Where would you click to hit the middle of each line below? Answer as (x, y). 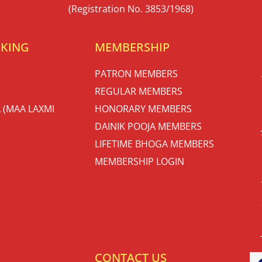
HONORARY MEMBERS (143, 108)
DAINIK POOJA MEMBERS (148, 126)
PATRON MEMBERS (136, 73)
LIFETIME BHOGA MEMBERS (154, 144)
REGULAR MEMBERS (139, 91)
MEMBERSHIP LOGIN (139, 161)
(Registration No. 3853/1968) (131, 8)
